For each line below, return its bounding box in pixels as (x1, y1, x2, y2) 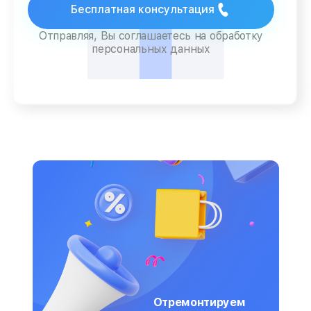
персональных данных (92, 42, 210, 56)
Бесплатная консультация (71, 3, 215, 16)
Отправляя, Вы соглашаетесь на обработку (38, 29, 264, 42)
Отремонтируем (153, 295, 246, 309)
